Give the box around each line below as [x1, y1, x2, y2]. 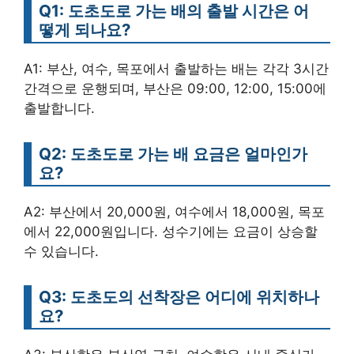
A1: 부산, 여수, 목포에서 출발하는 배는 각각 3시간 [24, 60, 329, 77]
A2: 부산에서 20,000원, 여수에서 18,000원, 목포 [24, 203, 325, 220]
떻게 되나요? [39, 19, 130, 40]
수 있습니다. [24, 243, 99, 259]
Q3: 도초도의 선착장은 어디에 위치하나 [39, 286, 319, 307]
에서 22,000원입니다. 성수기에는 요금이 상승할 [24, 223, 318, 239]
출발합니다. [24, 100, 95, 116]
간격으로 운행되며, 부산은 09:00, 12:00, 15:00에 [24, 80, 326, 96]
